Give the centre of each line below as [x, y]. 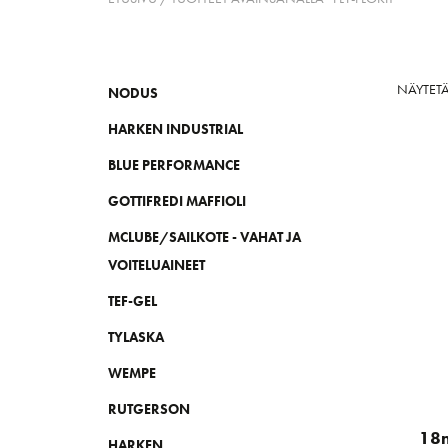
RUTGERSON [148, 409]
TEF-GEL [132, 301]
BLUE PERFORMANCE [173, 165]
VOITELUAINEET [156, 265]
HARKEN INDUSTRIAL [175, 129]
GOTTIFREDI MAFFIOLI [176, 201]
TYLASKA [135, 337]
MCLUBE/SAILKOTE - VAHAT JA [204, 237]
